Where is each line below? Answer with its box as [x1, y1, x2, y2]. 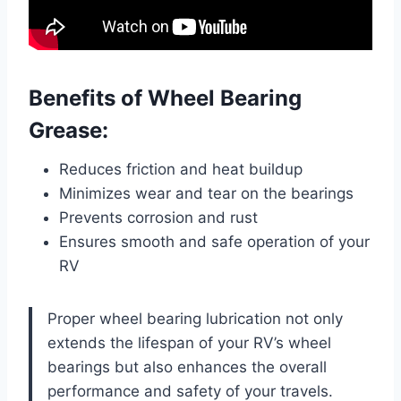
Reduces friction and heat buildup [59, 159, 303, 178]
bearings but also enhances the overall [47, 357, 327, 376]
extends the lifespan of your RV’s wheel [47, 333, 331, 352]
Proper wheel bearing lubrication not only [47, 309, 343, 328]
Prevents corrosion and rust [59, 208, 258, 226]
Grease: [29, 116, 108, 143]
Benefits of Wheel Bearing [29, 84, 302, 111]
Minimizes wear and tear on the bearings [59, 183, 354, 202]
